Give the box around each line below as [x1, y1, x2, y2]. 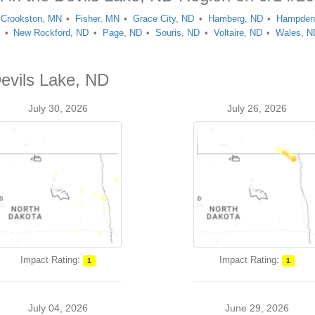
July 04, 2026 [28, 302, 89, 314]
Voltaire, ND [213, 27, 262, 38]
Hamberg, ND [207, 13, 263, 24]
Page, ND [102, 27, 142, 38]
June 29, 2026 [224, 302, 289, 314]
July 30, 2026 [28, 103, 89, 114]
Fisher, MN [75, 13, 120, 24]
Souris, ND [155, 27, 200, 38]
